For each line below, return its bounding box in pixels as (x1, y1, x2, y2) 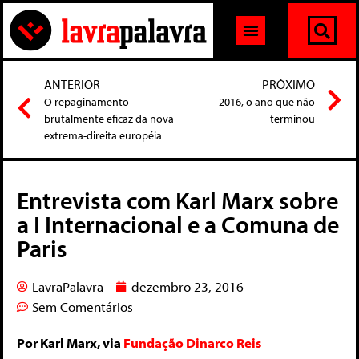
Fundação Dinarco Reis (123, 334, 261, 352)
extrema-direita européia (44, 128, 162, 143)
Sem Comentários (32, 298, 133, 316)
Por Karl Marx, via (17, 334, 123, 352)
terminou (270, 111, 315, 127)
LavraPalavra (32, 278, 103, 296)
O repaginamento (44, 95, 129, 110)
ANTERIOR (44, 76, 100, 93)
